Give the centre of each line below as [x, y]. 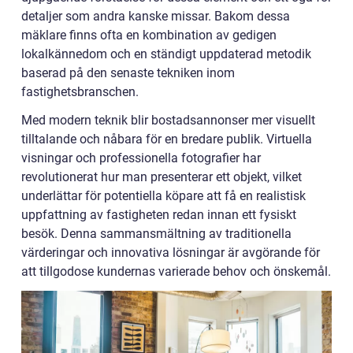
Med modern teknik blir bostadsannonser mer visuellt [168, 120]
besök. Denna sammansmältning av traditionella [156, 233]
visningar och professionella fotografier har [141, 158]
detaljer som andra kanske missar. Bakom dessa [156, 16]
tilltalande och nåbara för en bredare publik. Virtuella [167, 139]
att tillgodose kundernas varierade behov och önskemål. [176, 271]
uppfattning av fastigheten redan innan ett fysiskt [159, 214]
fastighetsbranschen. [80, 91]
